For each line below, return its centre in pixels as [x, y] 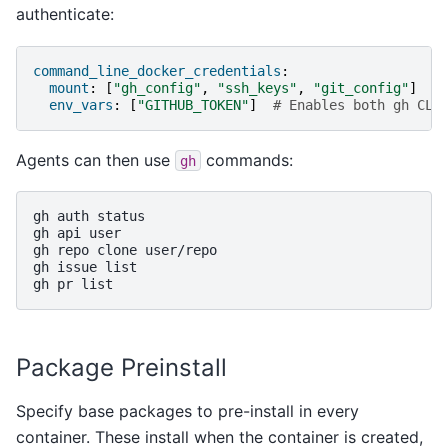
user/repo [181, 250]
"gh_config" [157, 87]
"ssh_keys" [257, 87]
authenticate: [65, 14]
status [121, 216]
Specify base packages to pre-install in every [187, 410]
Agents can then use [95, 159]
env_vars [81, 104]
